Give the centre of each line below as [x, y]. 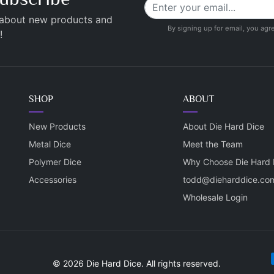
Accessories [53, 180]
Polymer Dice [55, 162]
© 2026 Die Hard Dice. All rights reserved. [137, 263]
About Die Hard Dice [223, 126]
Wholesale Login [215, 197]
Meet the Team [213, 144]
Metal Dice [50, 144]
